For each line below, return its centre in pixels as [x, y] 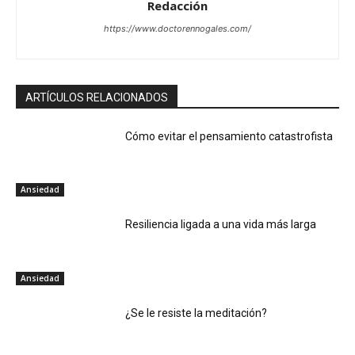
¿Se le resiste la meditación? [197, 313]
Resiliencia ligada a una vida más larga [221, 225]
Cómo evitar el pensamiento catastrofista [229, 136]
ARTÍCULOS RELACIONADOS [97, 97]
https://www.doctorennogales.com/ [177, 28]
